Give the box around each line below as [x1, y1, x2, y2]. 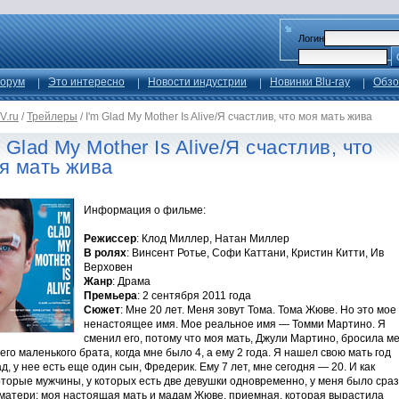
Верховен [84, 261, 133, 273]
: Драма [112, 275, 151, 288]
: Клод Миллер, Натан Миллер [136, 232, 289, 245]
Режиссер [84, 232, 136, 245]
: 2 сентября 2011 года [137, 289, 251, 302]
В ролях [84, 247, 126, 259]
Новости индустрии [148, 76, 247, 88]
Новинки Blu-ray [270, 76, 350, 88]
